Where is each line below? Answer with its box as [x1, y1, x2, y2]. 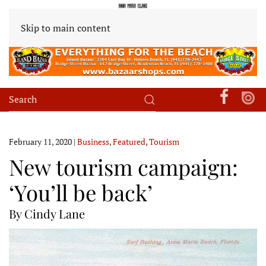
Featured [113, 135, 145, 147]
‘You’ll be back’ [9, 177, 153, 207]
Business [77, 135, 109, 147]
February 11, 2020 [9, 135, 72, 147]
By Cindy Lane [9, 205, 85, 221]
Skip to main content [21, 21, 110, 34]
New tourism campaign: [9, 151, 238, 181]
